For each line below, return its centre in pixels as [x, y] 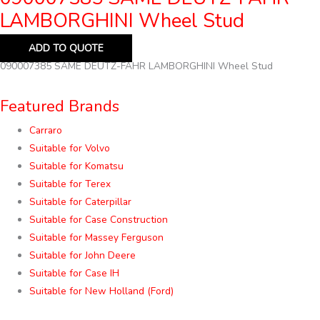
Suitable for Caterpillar [81, 202]
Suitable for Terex [70, 184]
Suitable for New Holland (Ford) [102, 291]
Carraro [46, 131]
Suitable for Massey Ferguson [97, 238]
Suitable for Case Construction [99, 220]
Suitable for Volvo [70, 149]
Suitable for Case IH [75, 274]
